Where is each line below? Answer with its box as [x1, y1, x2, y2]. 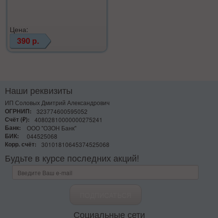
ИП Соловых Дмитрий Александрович [5, 98, 109, 107]
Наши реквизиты [5, 84, 73, 96]
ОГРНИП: [5, 107, 32, 115]
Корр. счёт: [5, 140, 36, 148]
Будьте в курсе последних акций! [5, 151, 139, 164]
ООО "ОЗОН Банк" [27, 124, 76, 132]
